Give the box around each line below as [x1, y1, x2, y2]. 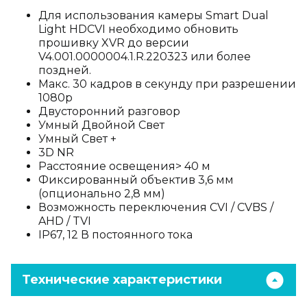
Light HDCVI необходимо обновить [38, 23, 238, 36]
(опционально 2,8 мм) [38, 187, 165, 200]
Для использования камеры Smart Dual [38, 9, 269, 22]
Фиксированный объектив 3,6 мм [38, 173, 234, 186]
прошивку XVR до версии [38, 36, 189, 49]
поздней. [38, 64, 91, 77]
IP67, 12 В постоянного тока [38, 228, 193, 241]
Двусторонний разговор [38, 105, 180, 118]
